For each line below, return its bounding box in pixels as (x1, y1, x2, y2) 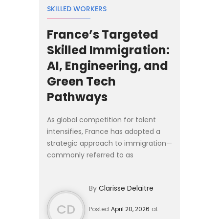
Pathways (47, 88, 108, 105)
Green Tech (47, 73, 116, 89)
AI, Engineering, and (47, 57, 168, 74)
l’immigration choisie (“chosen (47, 161, 151, 172)
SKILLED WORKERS (47, 3, 107, 14)
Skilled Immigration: (47, 42, 170, 58)
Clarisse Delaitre (99, 183, 153, 193)
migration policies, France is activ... (47, 185, 165, 195)
